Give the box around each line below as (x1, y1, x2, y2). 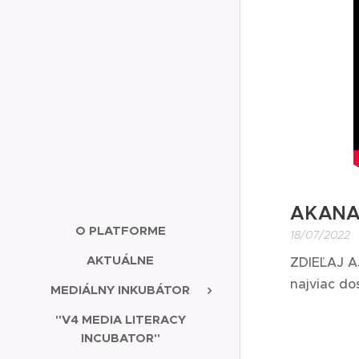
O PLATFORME (75, 222, 166, 238)
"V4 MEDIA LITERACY (54, 311, 186, 327)
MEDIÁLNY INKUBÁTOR (50, 281, 190, 297)
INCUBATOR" (80, 329, 160, 345)
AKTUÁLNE (87, 252, 154, 268)
